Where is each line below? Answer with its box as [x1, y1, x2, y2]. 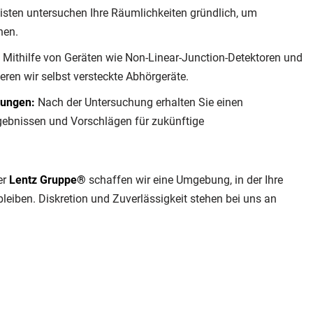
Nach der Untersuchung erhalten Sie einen [34, 96, 243, 110]
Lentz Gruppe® [8, 173, 86, 187]
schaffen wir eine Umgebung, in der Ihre [85, 173, 283, 187]
